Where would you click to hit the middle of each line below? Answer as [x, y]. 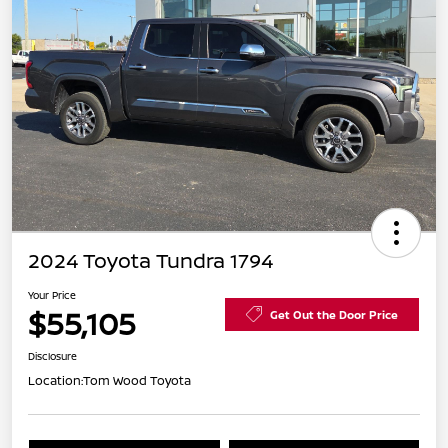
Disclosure [52, 356]
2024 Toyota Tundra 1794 [150, 261]
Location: [55, 381]
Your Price [52, 295]
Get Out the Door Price [334, 314]
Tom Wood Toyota [137, 381]
